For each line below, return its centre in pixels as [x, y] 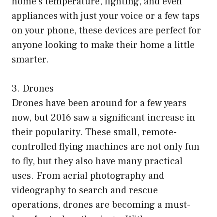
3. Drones [33, 89]
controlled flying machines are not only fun [106, 147]
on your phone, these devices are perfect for [106, 31]
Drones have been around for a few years [99, 103]
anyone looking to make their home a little [103, 45]
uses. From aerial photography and [88, 176]
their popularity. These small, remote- [94, 132]
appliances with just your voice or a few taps [106, 16]
